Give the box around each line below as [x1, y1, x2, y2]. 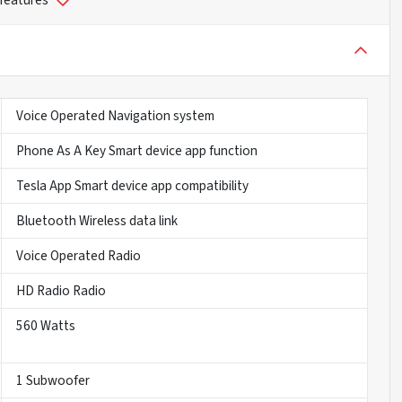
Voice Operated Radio [15, 246, 141, 267]
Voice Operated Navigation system [15, 106, 214, 127]
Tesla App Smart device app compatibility [15, 176, 249, 197]
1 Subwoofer [15, 371, 90, 391]
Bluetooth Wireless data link [15, 211, 178, 232]
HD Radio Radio [15, 281, 106, 301]
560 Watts [15, 316, 75, 336]
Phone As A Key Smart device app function [15, 141, 258, 162]
